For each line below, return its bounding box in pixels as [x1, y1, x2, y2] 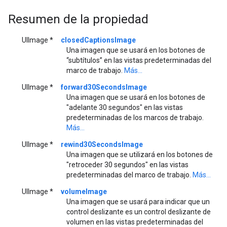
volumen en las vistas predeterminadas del [66, 217, 203, 226]
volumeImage [61, 187, 107, 196]
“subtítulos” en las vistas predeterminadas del [66, 56, 211, 64]
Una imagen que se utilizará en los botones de [66, 150, 213, 159]
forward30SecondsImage [61, 83, 147, 91]
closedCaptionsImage [61, 35, 136, 44]
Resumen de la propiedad [8, 12, 148, 26]
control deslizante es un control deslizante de [66, 207, 211, 216]
